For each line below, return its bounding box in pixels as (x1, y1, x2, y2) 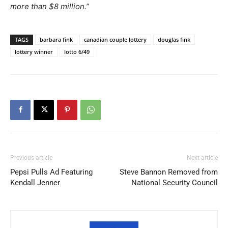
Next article (187, 154, 218, 161)
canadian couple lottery (84, 35, 147, 43)
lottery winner (15, 47, 53, 55)
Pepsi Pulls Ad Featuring (10, 167, 93, 177)
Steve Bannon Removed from (120, 167, 218, 177)
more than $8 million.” (10, 1, 89, 11)
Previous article (10, 154, 52, 161)
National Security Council (131, 178, 218, 187)
